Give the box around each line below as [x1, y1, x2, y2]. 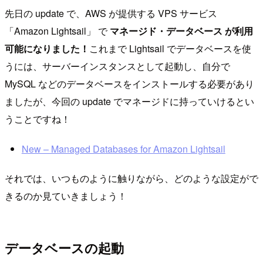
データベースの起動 [5, 238, 124, 257]
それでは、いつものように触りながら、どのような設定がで [5, 171, 258, 186]
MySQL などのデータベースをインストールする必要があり [5, 76, 254, 90]
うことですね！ [5, 112, 70, 126]
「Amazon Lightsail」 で [5, 23, 110, 38]
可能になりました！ [5, 41, 89, 55]
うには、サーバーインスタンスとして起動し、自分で [5, 59, 230, 73]
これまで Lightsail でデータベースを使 [89, 41, 251, 55]
